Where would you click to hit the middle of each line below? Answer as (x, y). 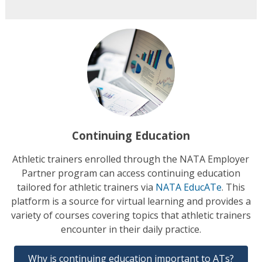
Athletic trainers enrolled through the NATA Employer (131, 159)
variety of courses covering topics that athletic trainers (131, 216)
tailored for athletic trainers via (86, 187)
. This (233, 187)
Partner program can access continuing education (131, 173)
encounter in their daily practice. (131, 230)
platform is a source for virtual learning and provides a (131, 201)
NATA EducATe (188, 187)
